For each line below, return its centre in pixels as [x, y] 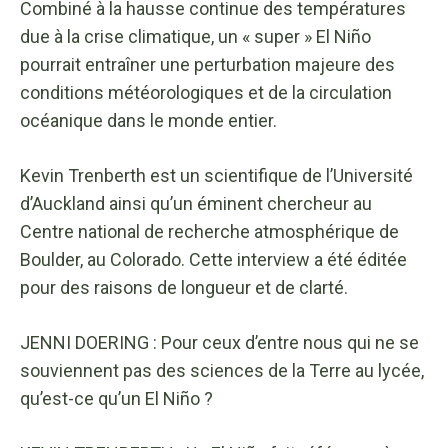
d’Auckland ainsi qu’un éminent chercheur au [196, 203]
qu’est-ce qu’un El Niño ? [116, 398]
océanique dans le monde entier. [148, 120]
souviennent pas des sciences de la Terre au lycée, [222, 370]
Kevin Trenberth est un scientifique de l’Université [216, 175]
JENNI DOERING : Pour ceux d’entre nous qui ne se [219, 342]
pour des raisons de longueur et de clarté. [184, 287]
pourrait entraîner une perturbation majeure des [207, 64]
